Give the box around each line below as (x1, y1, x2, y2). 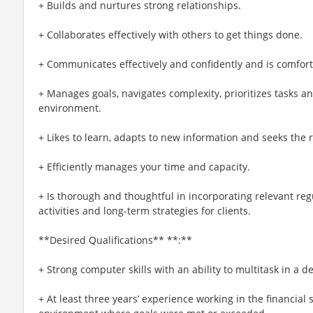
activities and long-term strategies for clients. (38, 203, 251, 217)
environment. (38, 101, 101, 115)
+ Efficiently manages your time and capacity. (38, 159, 250, 173)
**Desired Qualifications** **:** (38, 233, 192, 247)
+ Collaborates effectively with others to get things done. (38, 27, 303, 41)
